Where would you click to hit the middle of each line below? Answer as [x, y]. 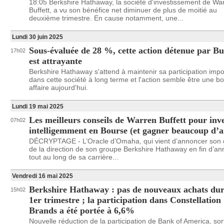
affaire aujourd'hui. [58, 87]
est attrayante [55, 61]
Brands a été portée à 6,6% [82, 210]
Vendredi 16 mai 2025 [42, 176]
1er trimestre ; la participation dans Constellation [125, 200]
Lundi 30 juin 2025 [37, 37]
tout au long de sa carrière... [74, 157]
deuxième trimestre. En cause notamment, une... [106, 18]
